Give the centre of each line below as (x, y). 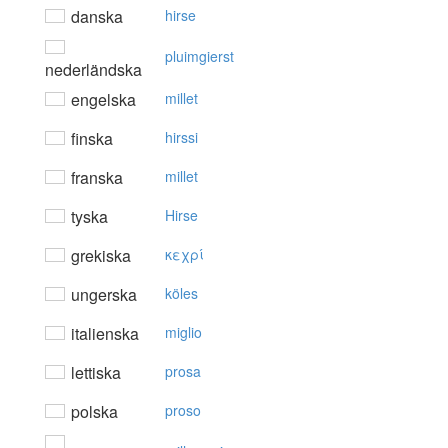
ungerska (102, 295)
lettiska (94, 373)
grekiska (99, 256)
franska (95, 178)
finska (90, 139)
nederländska (93, 70)
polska (92, 412)
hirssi (181, 137)
